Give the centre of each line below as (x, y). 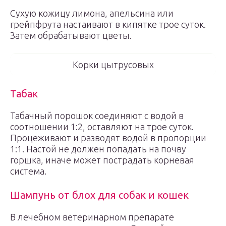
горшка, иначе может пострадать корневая (102, 160)
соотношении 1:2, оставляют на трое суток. (102, 127)
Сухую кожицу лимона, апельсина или (92, 13)
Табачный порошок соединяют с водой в (97, 116)
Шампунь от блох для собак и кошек (99, 195)
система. (28, 171)
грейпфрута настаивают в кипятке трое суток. (108, 24)
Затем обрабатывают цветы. (71, 35)
